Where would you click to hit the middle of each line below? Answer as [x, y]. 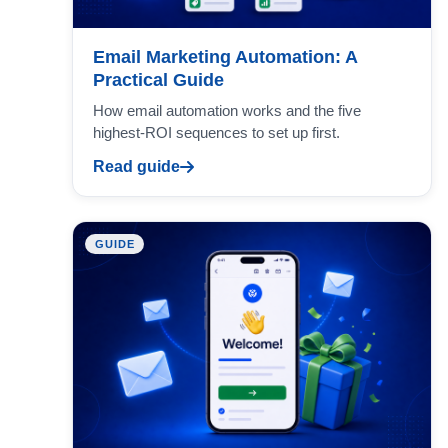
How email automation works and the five [227, 111]
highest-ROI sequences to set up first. [216, 133]
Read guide [136, 167]
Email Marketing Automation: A [225, 57]
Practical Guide [158, 80]
